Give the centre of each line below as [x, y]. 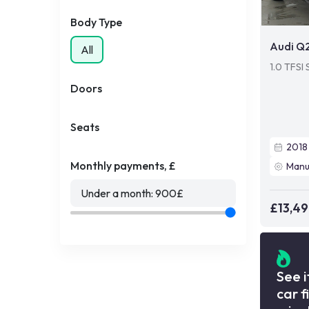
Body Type [96, 22]
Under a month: [118, 193]
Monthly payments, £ [123, 166]
